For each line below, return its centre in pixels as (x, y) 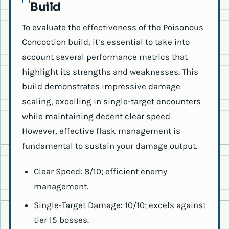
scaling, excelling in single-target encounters (111, 101)
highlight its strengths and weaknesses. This (110, 72)
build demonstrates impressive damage (101, 87)
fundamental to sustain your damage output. (110, 146)
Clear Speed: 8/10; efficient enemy (100, 171)
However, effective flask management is (101, 131)
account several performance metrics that (105, 57)
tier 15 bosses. (61, 220)
